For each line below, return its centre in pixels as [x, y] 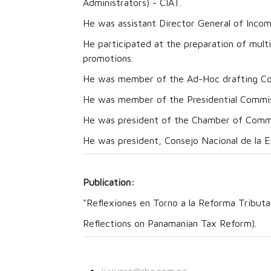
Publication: [109, 182]
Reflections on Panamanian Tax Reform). [170, 224]
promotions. [111, 58]
